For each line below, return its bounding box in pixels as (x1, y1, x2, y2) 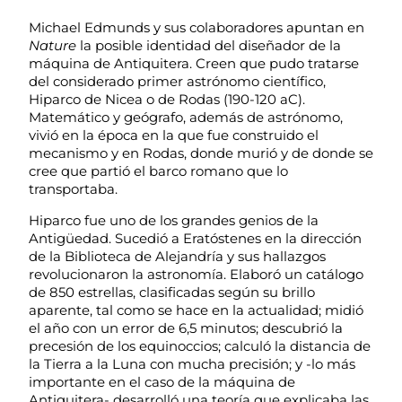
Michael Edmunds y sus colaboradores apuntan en (29, 18, 364, 36)
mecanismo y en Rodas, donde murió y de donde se (29, 144, 373, 162)
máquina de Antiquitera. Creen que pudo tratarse (29, 54, 359, 72)
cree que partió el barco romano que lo (29, 162, 288, 179)
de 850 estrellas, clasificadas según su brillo (29, 283, 315, 301)
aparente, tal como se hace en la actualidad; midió (29, 301, 363, 319)
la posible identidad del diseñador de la (76, 36, 341, 54)
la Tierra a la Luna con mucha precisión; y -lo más (29, 354, 355, 372)
